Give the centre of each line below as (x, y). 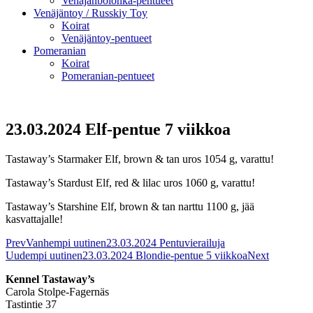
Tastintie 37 (31, 304)
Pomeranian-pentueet (108, 75)
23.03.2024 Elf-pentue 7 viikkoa (118, 129)
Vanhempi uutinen (66, 242)
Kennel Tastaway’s (50, 279)
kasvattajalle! (34, 219)
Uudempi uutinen (44, 255)
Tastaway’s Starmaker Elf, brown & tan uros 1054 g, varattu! (140, 159)
